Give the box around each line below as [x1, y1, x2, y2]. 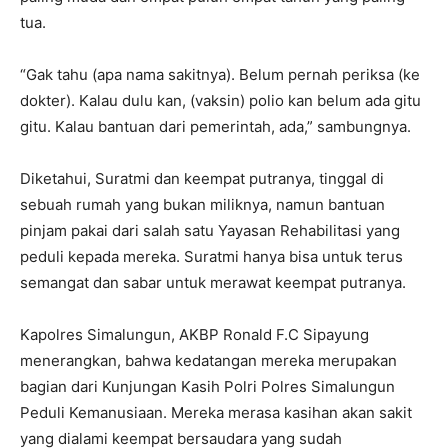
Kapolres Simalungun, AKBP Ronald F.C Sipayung [20, 325, 369, 344]
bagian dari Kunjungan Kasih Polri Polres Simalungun [20, 377, 395, 396]
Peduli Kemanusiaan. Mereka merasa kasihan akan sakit [20, 403, 412, 422]
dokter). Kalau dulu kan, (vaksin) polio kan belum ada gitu [20, 91, 421, 110]
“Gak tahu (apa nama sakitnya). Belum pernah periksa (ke [20, 65, 420, 84]
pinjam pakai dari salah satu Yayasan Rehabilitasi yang [20, 221, 400, 240]
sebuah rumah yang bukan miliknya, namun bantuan [20, 195, 385, 214]
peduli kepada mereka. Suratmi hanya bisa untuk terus [20, 247, 403, 266]
